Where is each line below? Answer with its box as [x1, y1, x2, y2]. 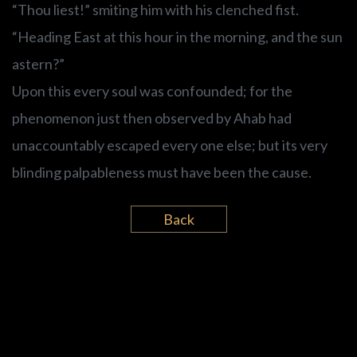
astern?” [12, 55, 65, 73]
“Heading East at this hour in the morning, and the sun [12, 28, 343, 46]
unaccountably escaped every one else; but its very [12, 136, 328, 155]
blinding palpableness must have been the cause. [12, 163, 312, 182]
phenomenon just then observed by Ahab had [12, 109, 292, 127]
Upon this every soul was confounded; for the [12, 82, 292, 100]
